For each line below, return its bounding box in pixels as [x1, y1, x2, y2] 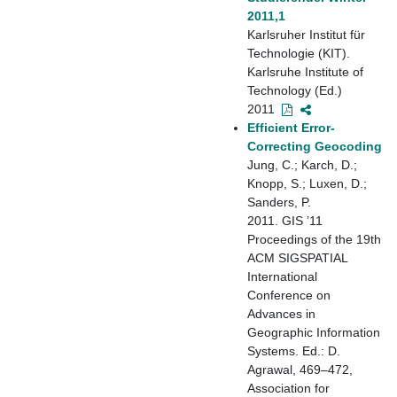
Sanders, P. [247, 194, 311, 209]
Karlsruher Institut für [247, 27, 365, 42]
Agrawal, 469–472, [247, 362, 353, 377]
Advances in [247, 306, 315, 321]
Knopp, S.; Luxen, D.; [247, 175, 367, 191]
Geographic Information [247, 324, 380, 339]
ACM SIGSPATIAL [247, 250, 347, 265]
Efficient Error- [247, 120, 335, 135]
